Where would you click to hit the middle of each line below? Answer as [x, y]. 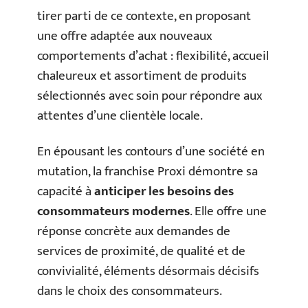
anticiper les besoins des [164, 191]
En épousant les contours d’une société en [151, 151]
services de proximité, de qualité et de [141, 251]
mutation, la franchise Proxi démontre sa [147, 171]
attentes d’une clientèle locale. [120, 116]
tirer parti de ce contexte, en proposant [144, 16]
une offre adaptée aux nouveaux [125, 36]
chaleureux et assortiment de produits [142, 76]
